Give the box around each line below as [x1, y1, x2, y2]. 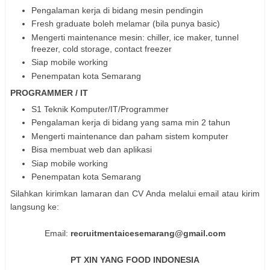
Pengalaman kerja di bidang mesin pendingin [31, 5, 206, 15]
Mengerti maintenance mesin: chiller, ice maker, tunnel [31, 32, 239, 42]
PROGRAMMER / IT [10, 87, 88, 98]
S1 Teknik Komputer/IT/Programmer [31, 104, 169, 114]
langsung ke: [10, 202, 59, 212]
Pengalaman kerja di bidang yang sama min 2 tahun [31, 118, 230, 128]
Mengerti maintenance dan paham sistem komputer [31, 131, 228, 141]
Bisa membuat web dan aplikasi [31, 145, 152, 155]
